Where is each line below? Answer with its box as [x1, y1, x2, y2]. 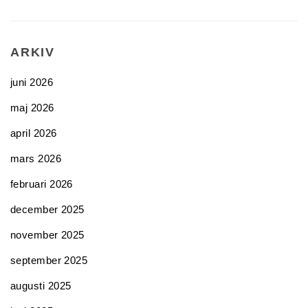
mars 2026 [10, 153, 62, 164]
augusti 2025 [10, 280, 71, 291]
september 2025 [10, 254, 88, 266]
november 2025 [10, 229, 85, 241]
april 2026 [10, 127, 57, 139]
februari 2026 [10, 178, 73, 190]
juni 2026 [10, 76, 54, 88]
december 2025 [10, 203, 85, 215]
